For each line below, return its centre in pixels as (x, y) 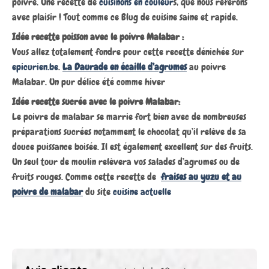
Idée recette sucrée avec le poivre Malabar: (96, 102)
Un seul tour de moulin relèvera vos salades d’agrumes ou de (126, 162)
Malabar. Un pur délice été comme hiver (89, 82)
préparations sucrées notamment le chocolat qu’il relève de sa (129, 132)
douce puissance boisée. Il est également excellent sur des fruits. (132, 147)
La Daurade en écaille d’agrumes (125, 67)
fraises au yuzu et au (201, 177)
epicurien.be (35, 67)
